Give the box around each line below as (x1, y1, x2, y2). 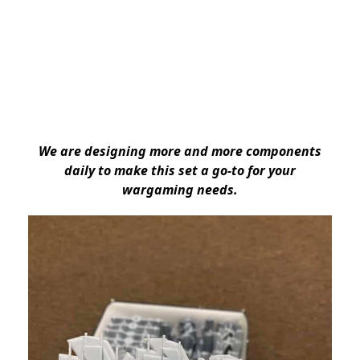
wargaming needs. (122, 181, 238, 199)
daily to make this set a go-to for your (64, 162, 296, 180)
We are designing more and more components (39, 142, 321, 161)
